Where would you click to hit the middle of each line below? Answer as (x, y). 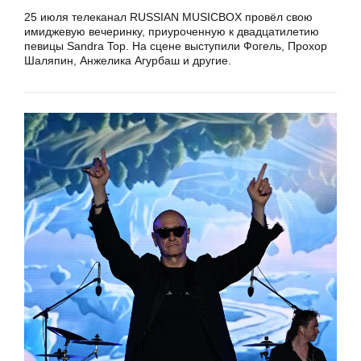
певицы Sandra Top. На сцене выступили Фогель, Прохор (176, 46)
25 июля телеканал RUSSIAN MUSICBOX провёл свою (168, 17)
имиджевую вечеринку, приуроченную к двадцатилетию (172, 31)
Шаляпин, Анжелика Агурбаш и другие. (128, 60)
